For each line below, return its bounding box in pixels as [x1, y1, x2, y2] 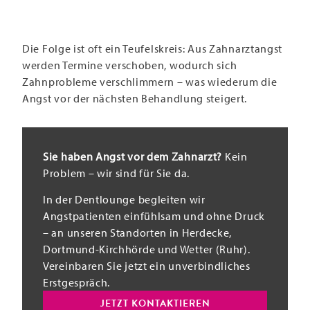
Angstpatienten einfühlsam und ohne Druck [43, 209, 266, 224]
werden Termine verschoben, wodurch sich [22, 57, 237, 72]
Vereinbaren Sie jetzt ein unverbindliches [43, 259, 250, 273]
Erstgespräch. [43, 275, 111, 290]
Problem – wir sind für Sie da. [43, 165, 190, 180]
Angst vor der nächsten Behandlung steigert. [22, 91, 248, 105]
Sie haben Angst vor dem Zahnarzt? [43, 149, 223, 163]
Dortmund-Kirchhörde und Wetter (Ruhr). [43, 242, 250, 257]
